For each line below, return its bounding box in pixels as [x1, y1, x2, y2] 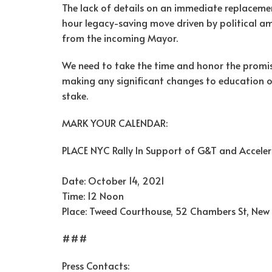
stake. [62, 88, 88, 102]
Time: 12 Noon [62, 188, 124, 202]
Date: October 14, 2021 [62, 173, 165, 187]
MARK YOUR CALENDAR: [62, 115, 168, 129]
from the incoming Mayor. [62, 30, 178, 44]
